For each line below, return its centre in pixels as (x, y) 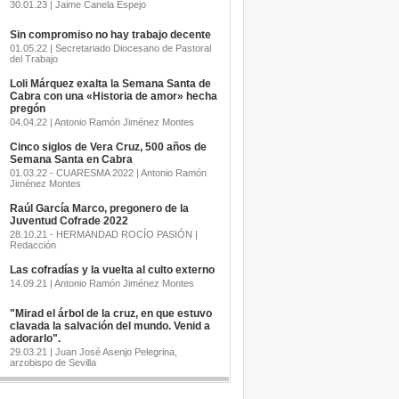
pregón (27, 109)
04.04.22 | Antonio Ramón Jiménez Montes (102, 122)
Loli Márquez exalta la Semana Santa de (110, 84)
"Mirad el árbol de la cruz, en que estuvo (110, 313)
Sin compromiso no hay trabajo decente (110, 35)
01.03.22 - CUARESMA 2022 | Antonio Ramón (108, 173)
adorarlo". (35, 338)
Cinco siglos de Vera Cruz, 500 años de (108, 147)
